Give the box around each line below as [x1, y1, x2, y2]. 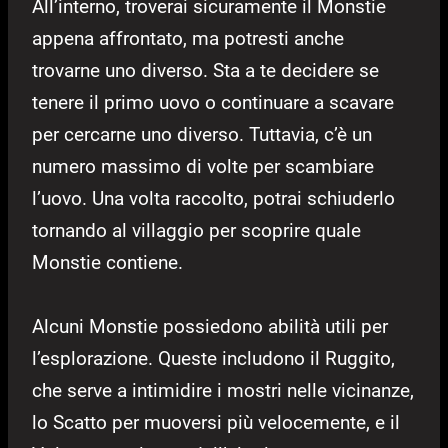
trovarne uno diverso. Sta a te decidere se [32, 58, 379, 82]
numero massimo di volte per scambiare [32, 154, 374, 178]
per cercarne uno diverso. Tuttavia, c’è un [32, 122, 372, 146]
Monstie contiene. [32, 250, 183, 274]
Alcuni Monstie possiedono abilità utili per [32, 314, 388, 338]
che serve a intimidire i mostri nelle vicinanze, [32, 378, 414, 402]
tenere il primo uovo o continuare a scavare [32, 90, 394, 114]
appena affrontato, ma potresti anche [32, 26, 344, 50]
